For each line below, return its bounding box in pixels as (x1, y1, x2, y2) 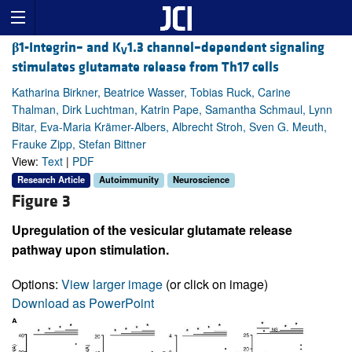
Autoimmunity (99, 173, 159, 186)
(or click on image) (163, 274, 268, 293)
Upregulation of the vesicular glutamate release (12, 220, 292, 239)
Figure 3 (12, 190, 71, 212)
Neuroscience (173, 173, 229, 186)
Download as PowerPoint (12, 293, 154, 312)
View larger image (61, 274, 163, 293)
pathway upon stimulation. (12, 240, 169, 258)
